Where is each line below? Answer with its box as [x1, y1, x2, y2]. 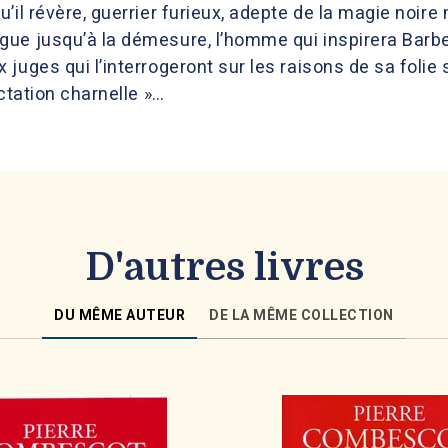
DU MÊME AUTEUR [54, 307, 186, 324]
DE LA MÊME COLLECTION [209, 307, 394, 324]
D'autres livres [84, 245, 364, 290]
